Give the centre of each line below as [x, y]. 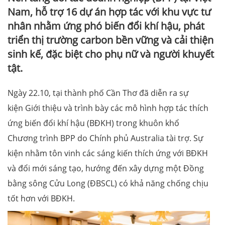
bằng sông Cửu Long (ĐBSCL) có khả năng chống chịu [108, 184]
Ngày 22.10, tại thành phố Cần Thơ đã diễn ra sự [98, 93]
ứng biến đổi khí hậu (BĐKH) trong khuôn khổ [93, 123]
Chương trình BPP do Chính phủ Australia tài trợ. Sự [105, 138]
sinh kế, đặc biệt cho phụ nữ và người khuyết [111, 54]
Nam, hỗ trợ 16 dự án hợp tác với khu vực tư [109, 12]
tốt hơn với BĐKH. [41, 199]
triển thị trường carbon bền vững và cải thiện [110, 40]
